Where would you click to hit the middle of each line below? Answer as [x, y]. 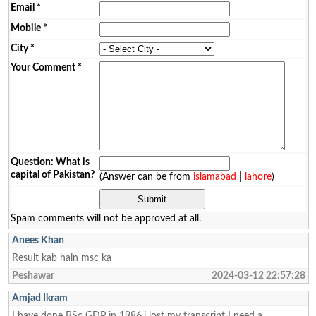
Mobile [25, 28]
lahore [258, 176]
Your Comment [43, 67]
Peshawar [33, 275]
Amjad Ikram [39, 298]
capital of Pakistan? [52, 174]
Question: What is [50, 162]
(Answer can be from [146, 176]
